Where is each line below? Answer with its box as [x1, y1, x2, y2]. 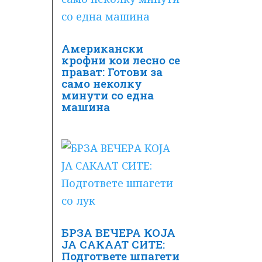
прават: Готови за [61, 64, 163, 79]
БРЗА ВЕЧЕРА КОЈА [61, 225, 176, 240]
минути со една [61, 87, 154, 102]
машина [61, 99, 111, 114]
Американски [61, 40, 144, 56]
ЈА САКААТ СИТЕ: [61, 236, 166, 251]
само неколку [61, 75, 143, 91]
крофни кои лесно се [61, 52, 181, 67]
